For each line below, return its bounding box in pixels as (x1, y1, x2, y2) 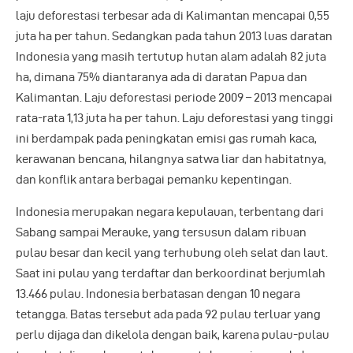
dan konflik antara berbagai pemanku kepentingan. (16, 173, 292, 186)
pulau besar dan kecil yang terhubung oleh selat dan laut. (16, 246, 328, 259)
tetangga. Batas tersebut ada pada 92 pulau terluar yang (16, 307, 321, 321)
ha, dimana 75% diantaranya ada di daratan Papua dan (16, 70, 307, 84)
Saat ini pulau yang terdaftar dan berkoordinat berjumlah (16, 266, 325, 280)
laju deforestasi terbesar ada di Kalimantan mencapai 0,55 (16, 9, 329, 22)
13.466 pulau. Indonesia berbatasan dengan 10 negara (16, 287, 300, 300)
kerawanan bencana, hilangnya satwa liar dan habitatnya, (16, 152, 326, 165)
